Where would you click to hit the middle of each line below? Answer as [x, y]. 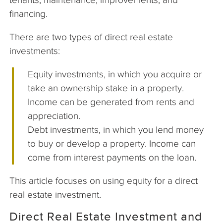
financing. [28, 14]
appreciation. [54, 116]
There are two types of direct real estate [91, 37]
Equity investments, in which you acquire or [115, 74]
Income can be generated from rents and [111, 102]
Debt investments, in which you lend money [116, 130]
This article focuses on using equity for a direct [104, 181]
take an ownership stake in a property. [106, 88]
